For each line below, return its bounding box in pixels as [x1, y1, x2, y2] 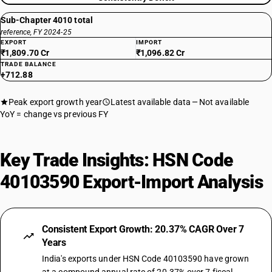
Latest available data [110, 97, 191, 107]
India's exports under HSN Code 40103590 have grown [42, 254, 250, 263]
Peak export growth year [8, 97, 103, 107]
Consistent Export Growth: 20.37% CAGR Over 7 [42, 223, 245, 235]
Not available [199, 97, 250, 107]
